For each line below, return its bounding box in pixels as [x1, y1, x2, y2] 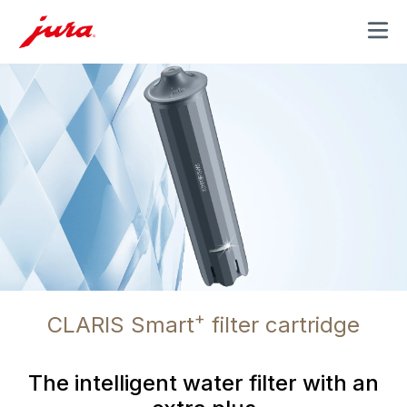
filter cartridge [205, 312, 360, 338]
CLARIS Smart [47, 312, 194, 338]
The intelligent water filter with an [28, 370, 379, 396]
